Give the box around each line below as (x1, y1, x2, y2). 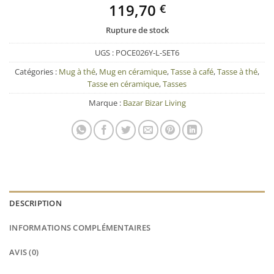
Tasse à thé (217, 66, 257, 77)
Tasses (163, 78, 187, 89)
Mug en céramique (99, 66, 167, 77)
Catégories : (15, 66, 59, 77)
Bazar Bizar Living (122, 97, 186, 108)
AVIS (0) (9, 246, 39, 257)
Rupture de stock (105, 24, 169, 36)
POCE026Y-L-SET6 (116, 47, 179, 58)
